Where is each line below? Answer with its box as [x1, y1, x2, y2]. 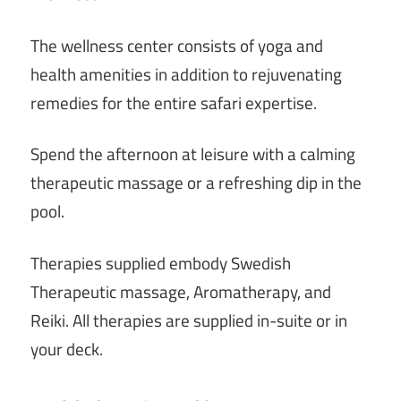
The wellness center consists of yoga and [30, 32, 323, 58]
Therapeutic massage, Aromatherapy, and [30, 278, 331, 304]
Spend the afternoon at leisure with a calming [30, 141, 355, 167]
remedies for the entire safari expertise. [30, 90, 317, 115]
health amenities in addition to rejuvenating [30, 61, 342, 87]
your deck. [30, 336, 103, 362]
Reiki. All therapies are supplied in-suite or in [30, 307, 347, 333]
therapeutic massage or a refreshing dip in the [30, 170, 362, 196]
